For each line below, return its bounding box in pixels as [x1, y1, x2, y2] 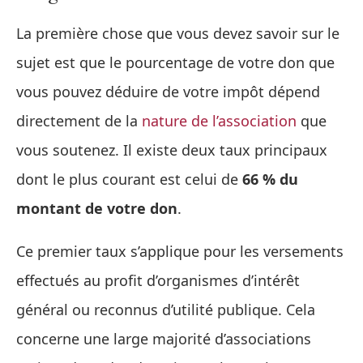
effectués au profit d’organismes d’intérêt [16, 271, 300, 291]
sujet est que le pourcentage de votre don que [16, 53, 335, 73]
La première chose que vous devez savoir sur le [16, 23, 340, 44]
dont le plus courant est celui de [16, 169, 242, 190]
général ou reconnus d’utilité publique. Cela [16, 300, 315, 320]
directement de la [16, 111, 142, 131]
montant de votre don [16, 199, 177, 219]
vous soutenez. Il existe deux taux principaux [16, 140, 327, 160]
